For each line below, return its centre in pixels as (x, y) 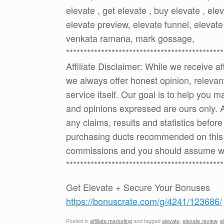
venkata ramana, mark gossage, (130, 38)
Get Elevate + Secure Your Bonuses (138, 187)
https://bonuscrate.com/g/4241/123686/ (144, 201)
